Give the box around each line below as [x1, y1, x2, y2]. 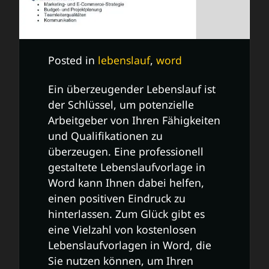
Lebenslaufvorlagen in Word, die [48, 238, 211, 253]
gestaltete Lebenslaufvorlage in [48, 160, 205, 175]
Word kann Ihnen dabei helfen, [48, 175, 204, 190]
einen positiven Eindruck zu [48, 191, 186, 206]
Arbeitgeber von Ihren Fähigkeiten [48, 113, 220, 128]
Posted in [48, 53, 98, 68]
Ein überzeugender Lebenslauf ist [48, 82, 216, 97]
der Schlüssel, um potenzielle [48, 97, 194, 112]
